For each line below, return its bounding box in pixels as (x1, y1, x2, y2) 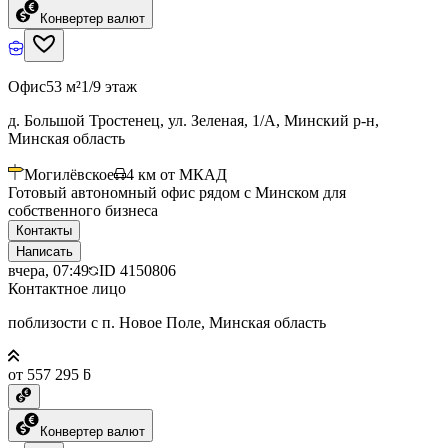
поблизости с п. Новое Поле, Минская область (8, 313, 326, 331)
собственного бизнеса (8, 201, 158, 219)
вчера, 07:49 (8, 261, 89, 279)
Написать (16, 243, 73, 259)
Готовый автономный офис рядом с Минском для (8, 183, 346, 201)
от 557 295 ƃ (8, 365, 91, 383)
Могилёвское (24, 165, 114, 183)
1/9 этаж (81, 77, 137, 95)
